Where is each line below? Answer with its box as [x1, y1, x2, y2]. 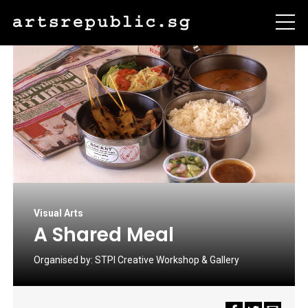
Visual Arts [34, 208, 83, 219]
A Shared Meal [34, 221, 174, 248]
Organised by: [34, 254, 95, 265]
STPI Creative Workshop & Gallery [95, 254, 239, 265]
